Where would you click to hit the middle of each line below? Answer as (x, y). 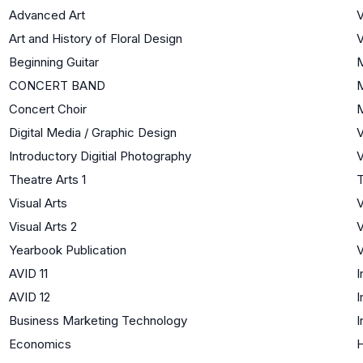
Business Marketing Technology (98, 320)
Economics (40, 344)
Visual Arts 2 (43, 226)
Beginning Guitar (54, 62)
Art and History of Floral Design (96, 38)
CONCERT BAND (57, 85)
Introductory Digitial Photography (100, 156)
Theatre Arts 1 (47, 179)
